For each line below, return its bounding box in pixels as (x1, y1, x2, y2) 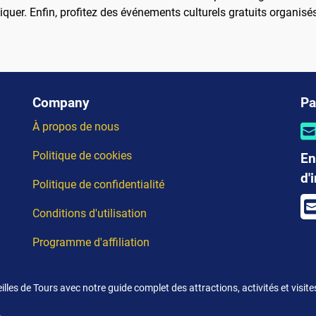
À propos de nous (32, 120, 119, 134)
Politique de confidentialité (32, 178, 164, 192)
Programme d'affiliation (32, 236, 150, 250)
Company (32, 95, 90, 111)
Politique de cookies (32, 149, 132, 163)
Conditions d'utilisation (32, 207, 147, 221)
